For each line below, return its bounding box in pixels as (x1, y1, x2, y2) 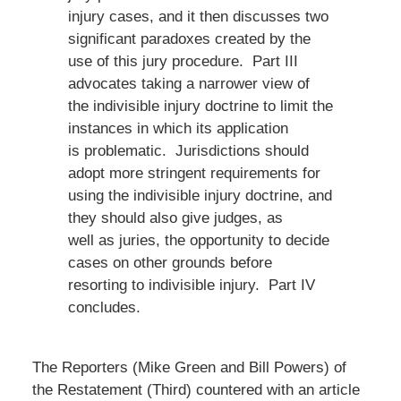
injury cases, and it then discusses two (67, 7, 328, 25)
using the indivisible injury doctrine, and (67, 186, 332, 204)
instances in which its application (67, 119, 288, 137)
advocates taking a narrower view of (67, 74, 310, 92)
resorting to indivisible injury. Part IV (67, 276, 315, 294)
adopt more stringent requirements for (67, 164, 320, 182)
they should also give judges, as (67, 209, 283, 226)
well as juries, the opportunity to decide (67, 231, 329, 249)
